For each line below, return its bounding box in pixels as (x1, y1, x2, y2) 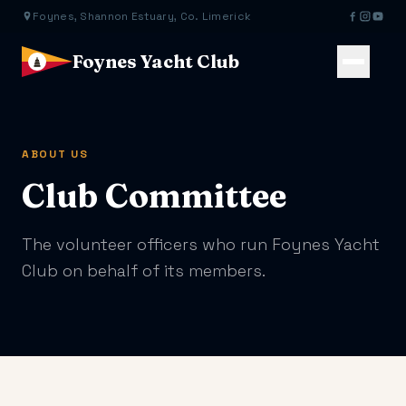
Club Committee (22, 176, 286, 216)
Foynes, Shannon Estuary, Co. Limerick (33, 9, 252, 24)
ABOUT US (22, 147, 89, 161)
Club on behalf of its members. (22, 260, 266, 281)
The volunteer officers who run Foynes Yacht (22, 234, 380, 255)
